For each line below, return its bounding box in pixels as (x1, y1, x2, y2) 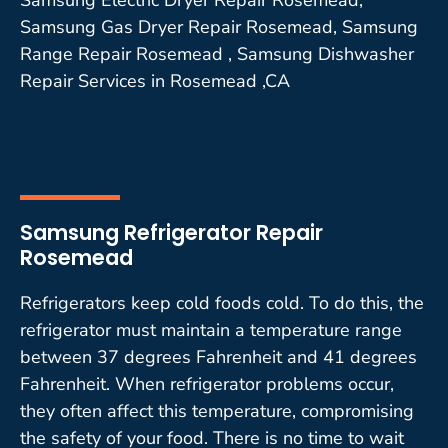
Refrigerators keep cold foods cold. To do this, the (20, 290, 424, 315)
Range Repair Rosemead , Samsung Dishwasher (20, 41, 414, 66)
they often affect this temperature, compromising (20, 398, 414, 423)
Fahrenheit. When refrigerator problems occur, (20, 371, 394, 396)
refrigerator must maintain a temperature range (20, 317, 402, 342)
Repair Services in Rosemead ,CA (20, 68, 290, 93)
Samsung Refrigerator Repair (20, 217, 323, 247)
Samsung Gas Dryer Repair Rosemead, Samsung (20, 14, 418, 39)
